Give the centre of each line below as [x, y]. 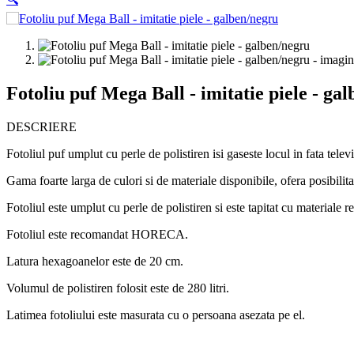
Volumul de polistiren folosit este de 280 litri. [118, 288]
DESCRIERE [41, 127]
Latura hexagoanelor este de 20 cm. [95, 262]
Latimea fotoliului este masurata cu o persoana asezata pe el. [156, 315]
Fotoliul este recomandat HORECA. [97, 235]
